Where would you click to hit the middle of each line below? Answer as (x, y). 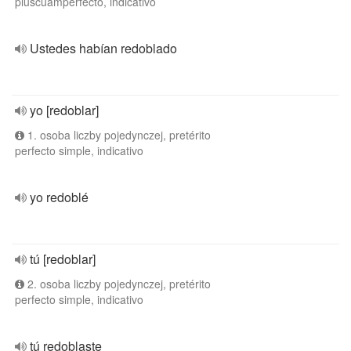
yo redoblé (59, 197)
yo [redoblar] (64, 110)
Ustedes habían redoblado (103, 48)
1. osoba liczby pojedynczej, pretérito (118, 135)
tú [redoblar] (63, 259)
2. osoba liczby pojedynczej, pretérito (118, 284)
